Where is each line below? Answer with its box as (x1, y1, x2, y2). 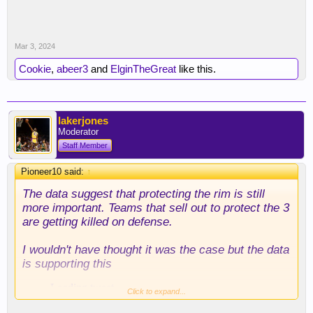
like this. (176, 63, 216, 75)
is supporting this (22, 256, 112, 270)
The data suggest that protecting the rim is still (22, 187, 265, 201)
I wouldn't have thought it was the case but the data (22, 242, 289, 256)
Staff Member (62, 141, 108, 150)
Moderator (58, 126, 99, 137)
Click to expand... (127, 287, 186, 296)
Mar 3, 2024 (15, 42, 55, 50)
